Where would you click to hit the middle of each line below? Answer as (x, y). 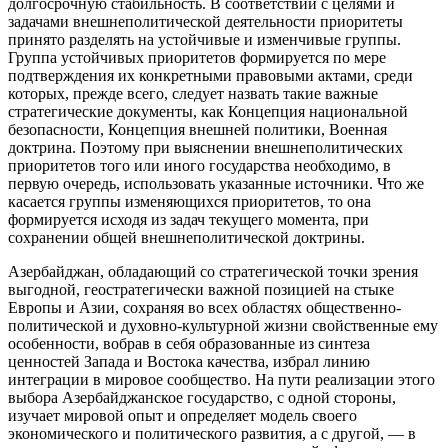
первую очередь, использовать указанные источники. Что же (216, 183)
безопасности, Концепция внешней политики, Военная (197, 129)
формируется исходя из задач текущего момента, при (188, 219)
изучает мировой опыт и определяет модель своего (182, 415)
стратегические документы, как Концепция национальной (208, 111)
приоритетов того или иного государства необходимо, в (199, 165)
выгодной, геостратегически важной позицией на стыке (201, 289)
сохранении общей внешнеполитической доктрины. (186, 237)
